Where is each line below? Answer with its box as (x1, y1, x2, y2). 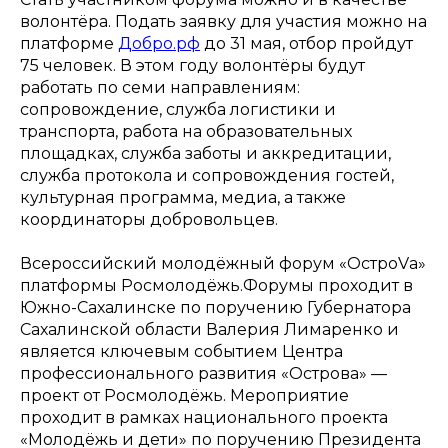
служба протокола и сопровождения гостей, (20, 165, 394, 185)
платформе (20, 33, 118, 53)
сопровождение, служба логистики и (20, 99, 336, 119)
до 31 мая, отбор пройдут (200, 33, 413, 53)
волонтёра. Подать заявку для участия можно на (20, 11, 427, 31)
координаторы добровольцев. (20, 209, 278, 229)
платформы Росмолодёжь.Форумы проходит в (20, 275, 413, 295)
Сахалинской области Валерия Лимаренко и (20, 319, 399, 339)
